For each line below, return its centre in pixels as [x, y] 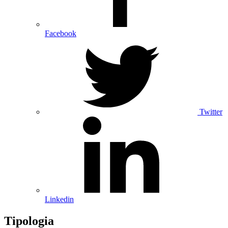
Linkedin [59, 199]
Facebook [61, 34]
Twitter [211, 112]
